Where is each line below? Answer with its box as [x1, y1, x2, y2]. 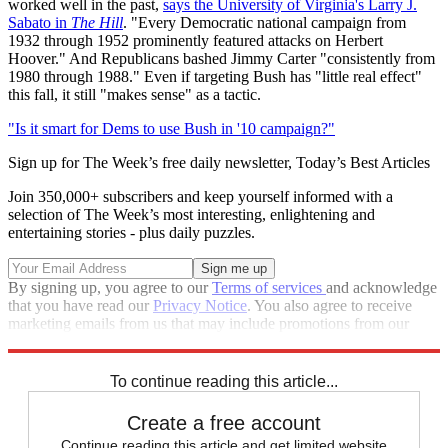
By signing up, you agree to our [8, 278, 212, 296]
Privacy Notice [153, 296, 247, 314]
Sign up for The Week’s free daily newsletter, [8, 153, 296, 171]
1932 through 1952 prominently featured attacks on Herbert [8, 31, 383, 49]
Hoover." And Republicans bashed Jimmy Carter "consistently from [8, 49, 435, 67]
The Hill [71, 13, 123, 31]
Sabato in [8, 13, 71, 31]
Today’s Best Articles [296, 153, 430, 171]
